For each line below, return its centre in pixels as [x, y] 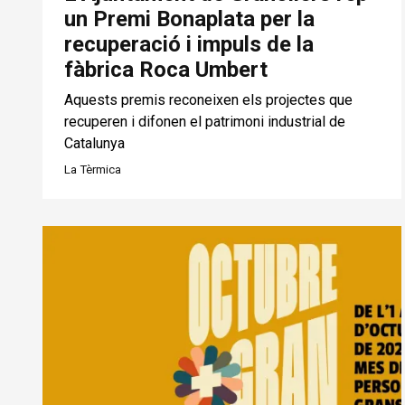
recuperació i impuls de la [189, 45]
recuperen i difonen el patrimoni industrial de [205, 122]
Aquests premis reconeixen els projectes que [208, 100]
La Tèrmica [93, 170]
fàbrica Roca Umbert [166, 70]
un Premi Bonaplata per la [189, 19]
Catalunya [94, 144]
